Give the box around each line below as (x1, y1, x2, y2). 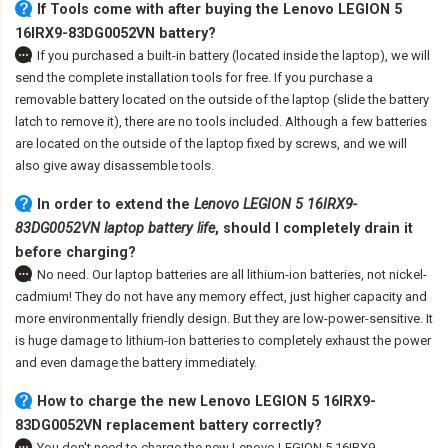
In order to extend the (37, 196, 194, 213)
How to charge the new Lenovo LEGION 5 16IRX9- (37, 393, 376, 410)
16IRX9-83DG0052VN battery (15, 25, 208, 42)
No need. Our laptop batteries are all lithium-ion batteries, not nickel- (37, 267, 427, 283)
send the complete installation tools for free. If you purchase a (15, 70, 373, 86)
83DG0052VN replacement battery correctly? (15, 417, 322, 434)
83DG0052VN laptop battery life (15, 220, 215, 237)
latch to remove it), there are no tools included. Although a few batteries (15, 114, 427, 130)
